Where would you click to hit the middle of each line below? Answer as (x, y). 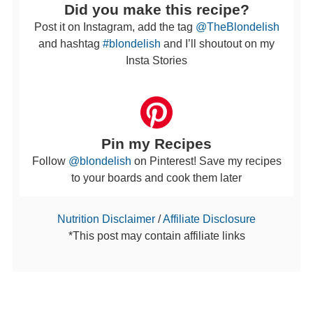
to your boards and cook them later (156, 178)
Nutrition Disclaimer (110, 219)
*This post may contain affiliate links (162, 236)
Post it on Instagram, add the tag (115, 26)
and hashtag (71, 43)
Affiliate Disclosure (209, 219)
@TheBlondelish (237, 26)
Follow (50, 161)
